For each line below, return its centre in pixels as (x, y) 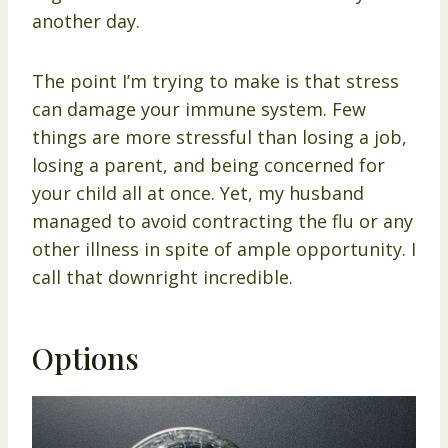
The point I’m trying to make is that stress (215, 80)
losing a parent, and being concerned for (208, 164)
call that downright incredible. (162, 276)
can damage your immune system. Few (199, 108)
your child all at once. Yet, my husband (198, 192)
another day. (86, 20)
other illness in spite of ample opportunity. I (224, 248)
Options (85, 357)
